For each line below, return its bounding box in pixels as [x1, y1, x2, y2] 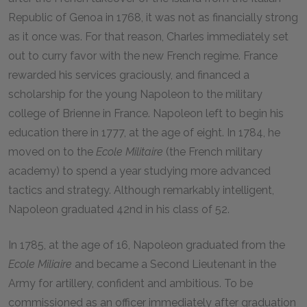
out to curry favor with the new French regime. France [8, 49, 278, 62]
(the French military [163, 145, 262, 158]
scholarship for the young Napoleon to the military [8, 88, 262, 101]
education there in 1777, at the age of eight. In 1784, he [8, 126, 280, 139]
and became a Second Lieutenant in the [72, 258, 276, 271]
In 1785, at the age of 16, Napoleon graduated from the [8, 238, 285, 251]
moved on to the [8, 145, 96, 158]
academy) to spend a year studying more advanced [8, 164, 271, 177]
